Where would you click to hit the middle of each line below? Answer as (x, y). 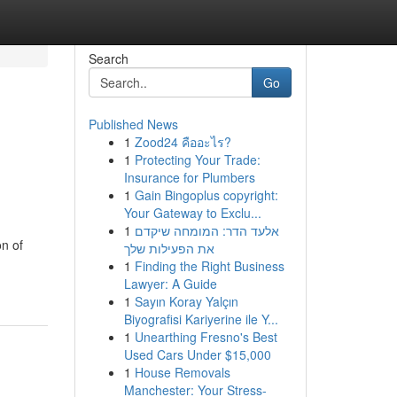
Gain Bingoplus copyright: (206, 195)
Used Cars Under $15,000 (197, 354)
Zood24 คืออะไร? (183, 142)
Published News (133, 124)
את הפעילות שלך (169, 248)
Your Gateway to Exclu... (192, 213)
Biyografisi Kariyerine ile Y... (201, 319)
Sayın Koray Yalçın (186, 301)
